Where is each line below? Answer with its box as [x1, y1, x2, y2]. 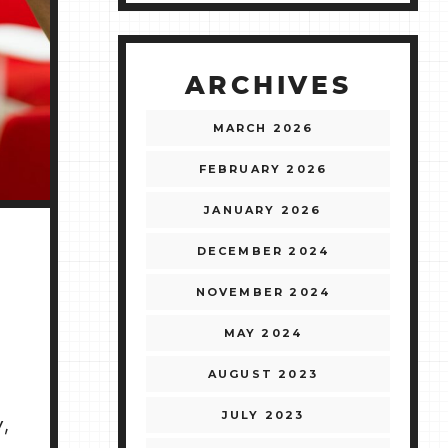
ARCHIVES [184, 74, 352, 100]
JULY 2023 [221, 408, 305, 423]
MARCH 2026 [212, 121, 314, 136]
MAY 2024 [223, 326, 303, 341]
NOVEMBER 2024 [195, 285, 331, 300]
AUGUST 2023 [207, 367, 319, 382]
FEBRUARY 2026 [198, 162, 328, 177]
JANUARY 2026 [204, 203, 322, 218]
